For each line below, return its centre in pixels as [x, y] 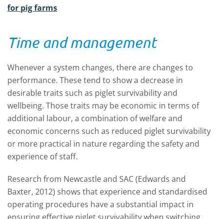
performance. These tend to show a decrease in [95, 80]
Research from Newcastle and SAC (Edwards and [97, 179]
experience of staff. [43, 156]
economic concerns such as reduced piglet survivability [109, 131]
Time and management [82, 42]
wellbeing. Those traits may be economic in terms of [103, 106]
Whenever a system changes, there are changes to [100, 67]
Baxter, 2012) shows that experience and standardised [107, 192]
